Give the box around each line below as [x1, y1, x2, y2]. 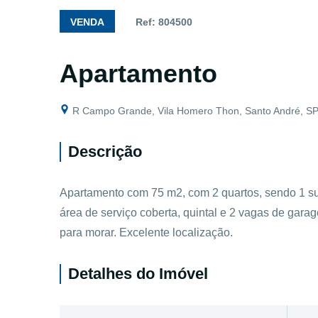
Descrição [68, 143, 142, 160]
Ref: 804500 [136, 16, 192, 28]
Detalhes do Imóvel [68, 265, 208, 283]
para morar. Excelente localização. [60, 226, 233, 238]
